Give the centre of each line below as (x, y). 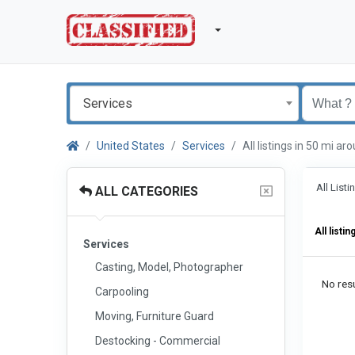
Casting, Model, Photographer (169, 267)
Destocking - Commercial (158, 341)
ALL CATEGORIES (145, 191)
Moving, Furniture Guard (155, 316)
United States (131, 146)
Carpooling (122, 292)
